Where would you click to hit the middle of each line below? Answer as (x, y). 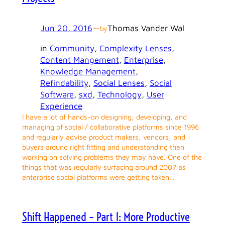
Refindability (64, 83)
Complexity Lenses (135, 48)
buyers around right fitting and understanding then (103, 147)
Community (72, 48)
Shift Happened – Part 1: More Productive (106, 216)
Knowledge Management (88, 71)
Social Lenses (119, 83)
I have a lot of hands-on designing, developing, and (104, 117)
